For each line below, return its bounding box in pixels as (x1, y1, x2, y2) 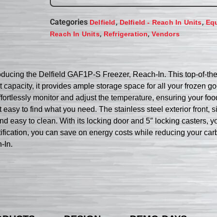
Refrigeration (103, 30, 148, 38)
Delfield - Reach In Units (119, 18, 202, 26)
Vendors (152, 30, 180, 38)
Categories (50, 17, 88, 27)
